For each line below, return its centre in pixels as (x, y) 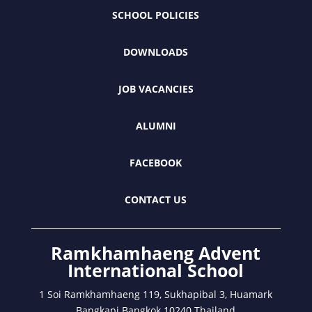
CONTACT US (156, 199)
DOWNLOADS (156, 52)
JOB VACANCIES (156, 88)
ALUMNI (156, 125)
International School (156, 270)
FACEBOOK (156, 162)
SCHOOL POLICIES (156, 15)
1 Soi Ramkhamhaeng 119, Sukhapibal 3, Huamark (156, 294)
